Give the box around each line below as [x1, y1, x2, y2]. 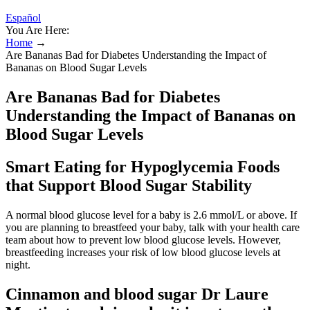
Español [6, 12, 41, 24]
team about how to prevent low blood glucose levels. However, [6, 233, 281, 246]
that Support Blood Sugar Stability [6, 176, 252, 194]
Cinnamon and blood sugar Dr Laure [6, 284, 268, 303]
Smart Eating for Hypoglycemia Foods [6, 157, 280, 176]
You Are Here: [6, 24, 69, 36]
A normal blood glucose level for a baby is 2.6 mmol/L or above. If [6, 208, 297, 221]
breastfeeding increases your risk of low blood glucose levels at [6, 246, 280, 258]
